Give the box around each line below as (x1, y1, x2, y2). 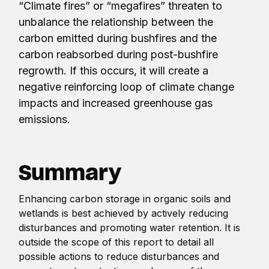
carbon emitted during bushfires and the (19, 31, 217, 44)
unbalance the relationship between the (19, 15, 214, 28)
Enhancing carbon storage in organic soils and (19, 192, 231, 205)
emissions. (19, 112, 71, 125)
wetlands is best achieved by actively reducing (19, 207, 229, 219)
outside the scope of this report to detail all (19, 235, 214, 248)
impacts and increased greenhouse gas (19, 96, 213, 109)
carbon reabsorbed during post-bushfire (19, 47, 219, 61)
